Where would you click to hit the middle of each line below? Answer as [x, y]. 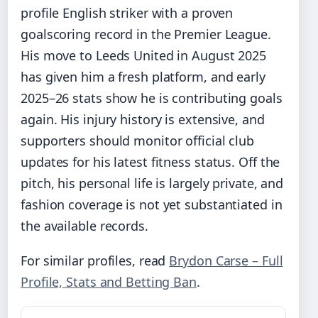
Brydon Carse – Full [226, 260]
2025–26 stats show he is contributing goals [152, 98]
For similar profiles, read [95, 260]
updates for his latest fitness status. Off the [150, 161]
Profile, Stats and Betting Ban [109, 281]
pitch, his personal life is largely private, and [152, 183]
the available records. [84, 225]
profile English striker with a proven [127, 12]
